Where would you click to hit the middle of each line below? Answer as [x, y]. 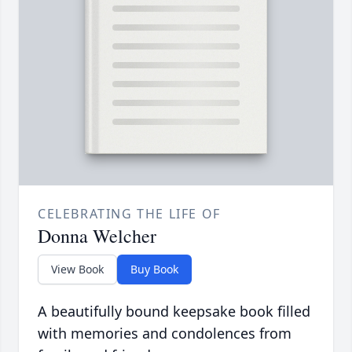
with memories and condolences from [165, 334]
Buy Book [154, 269]
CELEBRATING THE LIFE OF [129, 214]
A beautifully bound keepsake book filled [174, 312]
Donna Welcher [97, 236]
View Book [77, 269]
